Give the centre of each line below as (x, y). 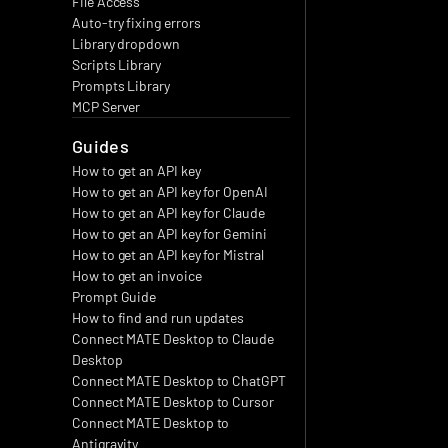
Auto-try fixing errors (136, 22)
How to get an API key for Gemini (169, 233)
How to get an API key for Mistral (168, 254)
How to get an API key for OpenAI (170, 191)
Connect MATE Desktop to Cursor (173, 401)
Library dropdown (126, 43)
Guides (101, 146)
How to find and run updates (158, 317)
